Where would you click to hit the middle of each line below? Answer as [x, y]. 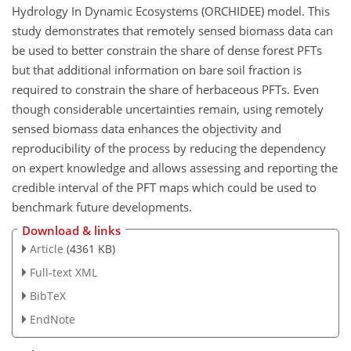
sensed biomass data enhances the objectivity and [147, 128]
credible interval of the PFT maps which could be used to [164, 187]
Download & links [71, 231]
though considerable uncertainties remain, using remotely [168, 109]
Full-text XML [63, 273]
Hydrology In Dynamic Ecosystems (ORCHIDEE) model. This [171, 11]
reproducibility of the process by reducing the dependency [169, 148]
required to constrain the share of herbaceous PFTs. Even [165, 89]
